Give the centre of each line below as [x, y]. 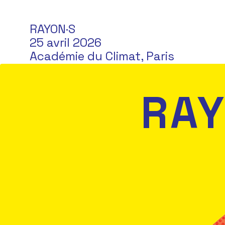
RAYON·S [52, 29]
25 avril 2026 [66, 42]
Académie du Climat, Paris [102, 56]
